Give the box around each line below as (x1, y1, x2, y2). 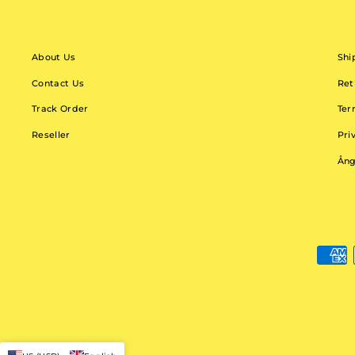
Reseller (32, 129, 71, 141)
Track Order (32, 103, 89, 115)
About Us (32, 51, 76, 63)
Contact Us (32, 77, 85, 89)
